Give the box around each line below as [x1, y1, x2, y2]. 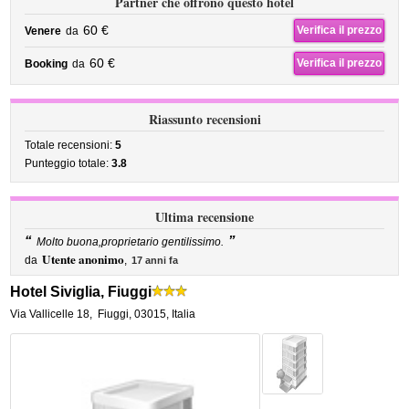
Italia [172, 308, 196, 320]
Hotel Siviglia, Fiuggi [10, 284, 152, 299]
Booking [25, 58, 68, 70]
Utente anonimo [42, 250, 125, 268]
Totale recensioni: [25, 139, 116, 152]
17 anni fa [131, 255, 179, 266]
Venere [25, 25, 62, 37]
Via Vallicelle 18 [10, 308, 90, 320]
